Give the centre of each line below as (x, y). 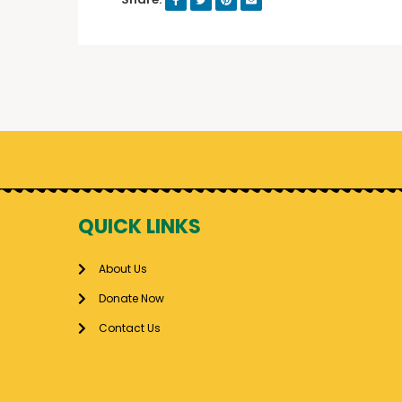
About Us (122, 269)
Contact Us (129, 328)
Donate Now (131, 299)
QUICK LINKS (140, 227)
